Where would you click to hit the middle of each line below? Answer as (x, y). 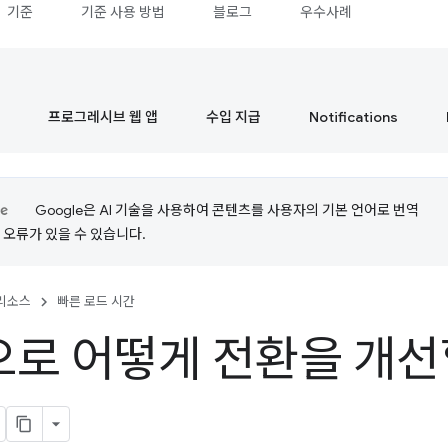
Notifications (353, 117)
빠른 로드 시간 (96, 301)
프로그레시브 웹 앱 (103, 117)
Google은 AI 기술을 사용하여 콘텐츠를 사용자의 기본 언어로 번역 (227, 210)
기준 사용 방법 (123, 12)
